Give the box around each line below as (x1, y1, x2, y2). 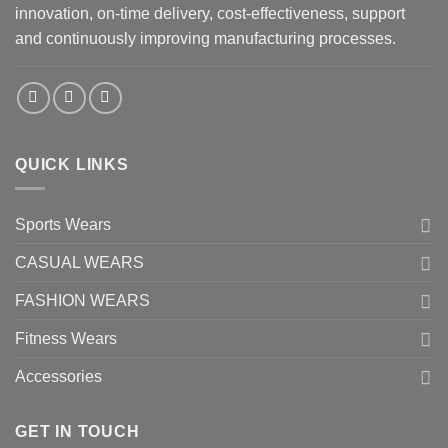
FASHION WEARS (15, 292, 150, 310)
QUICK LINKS (15, 155, 129, 173)
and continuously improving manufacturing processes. (15, 29, 396, 47)
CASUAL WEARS (15, 254, 144, 272)
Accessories (15, 368, 102, 386)
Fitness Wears (15, 330, 117, 348)
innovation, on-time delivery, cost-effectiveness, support (15, 4, 405, 22)
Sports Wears (15, 216, 111, 234)
